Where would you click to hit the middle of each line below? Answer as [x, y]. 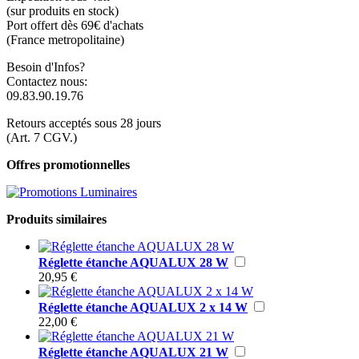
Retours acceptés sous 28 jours [84, 123]
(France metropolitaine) [65, 39]
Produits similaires [56, 219]
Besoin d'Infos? [46, 67]
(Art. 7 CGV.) [42, 137]
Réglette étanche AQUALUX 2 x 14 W [143, 307]
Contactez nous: [47, 81]
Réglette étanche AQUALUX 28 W [133, 262]
